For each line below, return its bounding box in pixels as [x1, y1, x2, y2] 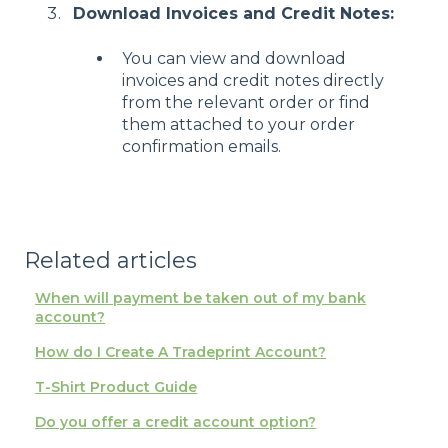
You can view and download [122, 48, 346, 68]
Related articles [24, 246, 197, 274]
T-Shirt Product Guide [35, 377, 198, 396]
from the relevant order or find [122, 92, 370, 112]
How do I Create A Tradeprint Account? [35, 342, 327, 361]
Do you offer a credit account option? [35, 412, 317, 431]
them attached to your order [122, 114, 355, 134]
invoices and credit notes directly [122, 70, 384, 90]
